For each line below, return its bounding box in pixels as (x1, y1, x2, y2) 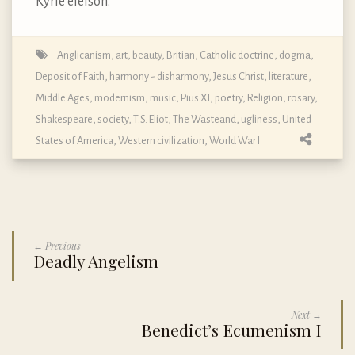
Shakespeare (36, 113, 93, 125)
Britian (166, 48, 195, 61)
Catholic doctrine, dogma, (200, 48, 314, 61)
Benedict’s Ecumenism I (141, 318, 322, 341)
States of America (36, 134, 113, 147)
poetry (215, 91, 242, 104)
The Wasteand (173, 113, 236, 125)
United (282, 113, 311, 125)
